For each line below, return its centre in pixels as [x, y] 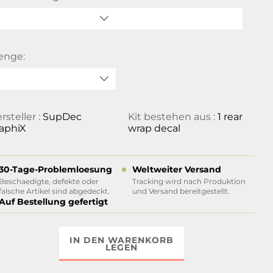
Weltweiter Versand [176, 169]
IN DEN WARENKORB [122, 240]
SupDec [62, 117]
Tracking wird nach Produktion [189, 181]
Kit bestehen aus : [172, 117]
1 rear [230, 117]
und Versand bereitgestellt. [181, 191]
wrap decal [154, 128]
